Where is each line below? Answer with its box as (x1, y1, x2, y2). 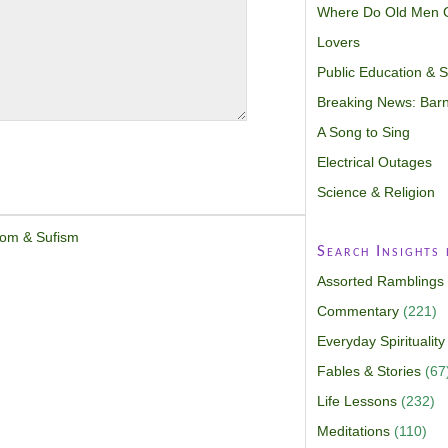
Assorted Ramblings (316, 272, 444, 289)
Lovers (316, 33, 360, 50)
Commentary (316, 302, 399, 319)
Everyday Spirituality (316, 332, 445, 349)
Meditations (316, 422, 390, 439)
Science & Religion (316, 183, 435, 200)
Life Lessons (316, 392, 397, 409)
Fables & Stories (316, 362, 421, 379)
